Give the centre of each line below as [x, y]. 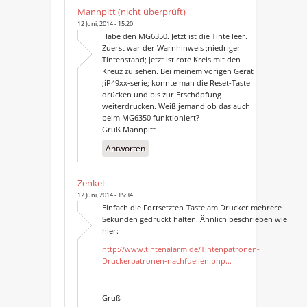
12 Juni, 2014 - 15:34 [105, 195]
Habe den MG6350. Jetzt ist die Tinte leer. [174, 36]
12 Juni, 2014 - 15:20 [105, 23]
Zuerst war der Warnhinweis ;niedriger [171, 47]
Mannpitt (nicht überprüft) [131, 11]
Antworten [125, 148]
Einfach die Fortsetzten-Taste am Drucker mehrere [192, 207]
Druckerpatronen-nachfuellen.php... [167, 260]
